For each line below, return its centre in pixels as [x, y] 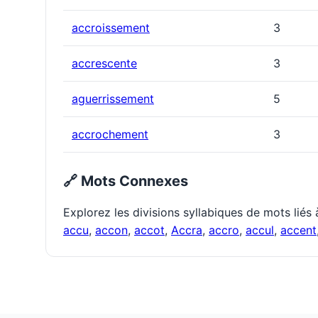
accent [298, 230]
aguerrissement [113, 99]
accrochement [110, 135]
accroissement [111, 28]
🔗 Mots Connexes [126, 181]
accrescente [104, 64]
